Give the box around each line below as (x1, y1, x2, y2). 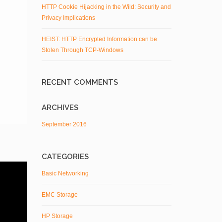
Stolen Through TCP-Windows (41, 47, 123, 54)
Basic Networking (41, 170, 89, 177)
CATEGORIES (41, 152, 89, 161)
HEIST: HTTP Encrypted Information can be (41, 36, 157, 43)
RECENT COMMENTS (41, 78, 118, 87)
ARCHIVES (41, 103, 78, 112)
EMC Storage (41, 191, 78, 198)
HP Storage (41, 213, 73, 220)
